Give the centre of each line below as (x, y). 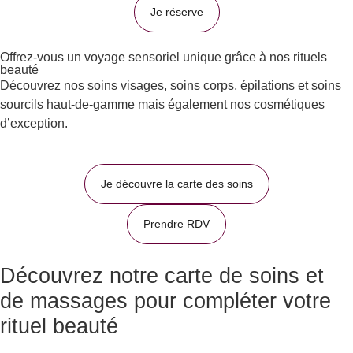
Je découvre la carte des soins (176, 183)
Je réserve (176, 12)
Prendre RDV (176, 223)
